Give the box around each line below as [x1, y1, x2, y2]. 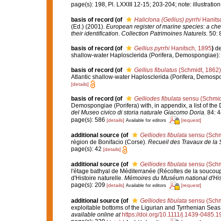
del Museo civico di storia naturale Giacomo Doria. [71, 109, 206, 116]
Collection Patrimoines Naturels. [121, 30, 208, 37]
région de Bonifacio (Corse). [71, 139, 148, 146]
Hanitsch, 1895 [169, 44, 212, 52]
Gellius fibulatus [134, 67, 177, 74]
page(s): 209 [71, 182, 107, 189]
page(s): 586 [71, 116, 107, 124]
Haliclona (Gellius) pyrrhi [134, 16, 201, 23]
